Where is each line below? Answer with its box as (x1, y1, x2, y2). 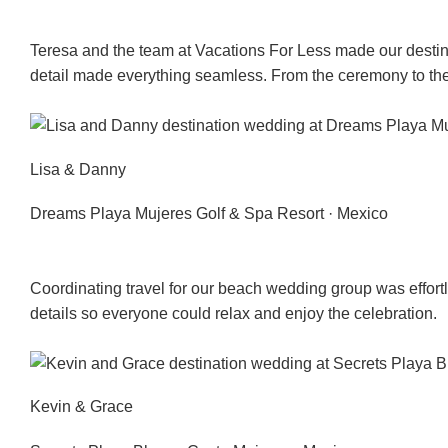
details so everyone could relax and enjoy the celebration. (30, 305, 437, 323)
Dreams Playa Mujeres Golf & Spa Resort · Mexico (30, 205, 388, 223)
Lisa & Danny (30, 160, 126, 178)
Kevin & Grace (30, 398, 133, 416)
